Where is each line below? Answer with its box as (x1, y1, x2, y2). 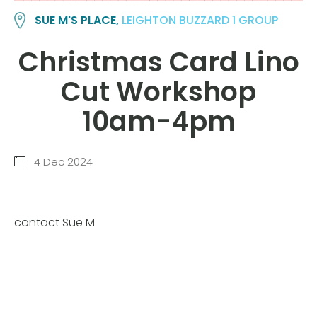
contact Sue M (14, 214, 95, 231)
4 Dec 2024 (31, 154, 93, 170)
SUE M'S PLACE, (35, 12, 122, 29)
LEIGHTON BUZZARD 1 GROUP (122, 12, 279, 29)
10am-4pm (81, 102, 236, 140)
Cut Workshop (61, 72, 256, 110)
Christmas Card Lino (18, 42, 299, 81)
